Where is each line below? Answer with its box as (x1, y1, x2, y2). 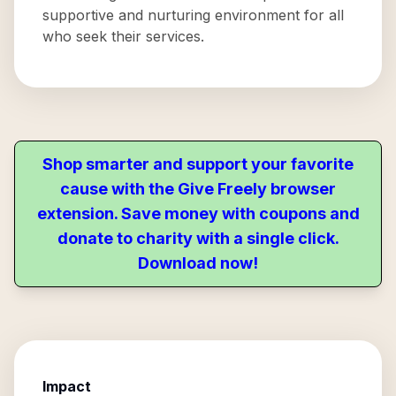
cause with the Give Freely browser (60, 179, 336, 198)
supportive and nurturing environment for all (42, 6, 344, 24)
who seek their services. (42, 27, 204, 45)
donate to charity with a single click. (57, 229, 339, 247)
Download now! (138, 254, 258, 272)
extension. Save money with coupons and (36, 204, 360, 223)
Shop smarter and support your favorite (42, 155, 354, 173)
